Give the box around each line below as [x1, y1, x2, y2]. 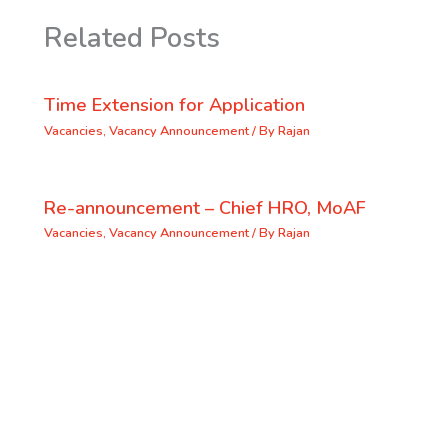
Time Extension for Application [43, 93, 305, 118]
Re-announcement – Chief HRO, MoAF [43, 195, 366, 220]
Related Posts [43, 19, 220, 57]
